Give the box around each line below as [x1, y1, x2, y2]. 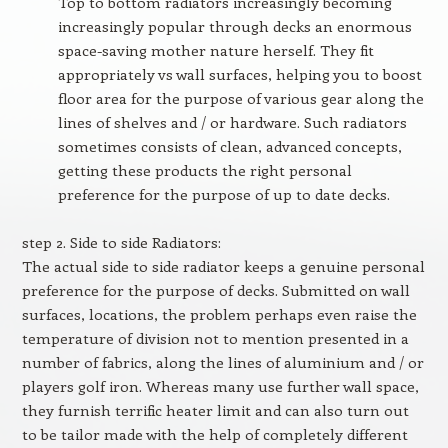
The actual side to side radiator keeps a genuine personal [21, 256, 425, 276]
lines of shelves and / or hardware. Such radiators [57, 112, 407, 132]
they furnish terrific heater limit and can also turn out [21, 400, 409, 420]
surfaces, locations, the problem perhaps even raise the [21, 304, 417, 324]
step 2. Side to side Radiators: [21, 232, 221, 252]
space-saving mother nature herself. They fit [57, 40, 374, 60]
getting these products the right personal [57, 160, 352, 180]
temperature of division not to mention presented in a [21, 328, 409, 348]
